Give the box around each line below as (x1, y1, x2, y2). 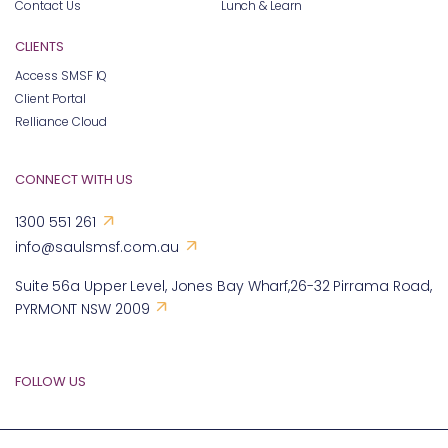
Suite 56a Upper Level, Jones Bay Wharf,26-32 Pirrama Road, (15, 276, 433, 297)
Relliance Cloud (15, 113, 108, 131)
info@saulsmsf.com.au (15, 237, 179, 258)
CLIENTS (15, 37, 64, 57)
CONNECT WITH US (15, 170, 133, 190)
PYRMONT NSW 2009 (15, 299, 150, 320)
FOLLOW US (15, 372, 86, 392)
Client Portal (15, 90, 86, 108)
